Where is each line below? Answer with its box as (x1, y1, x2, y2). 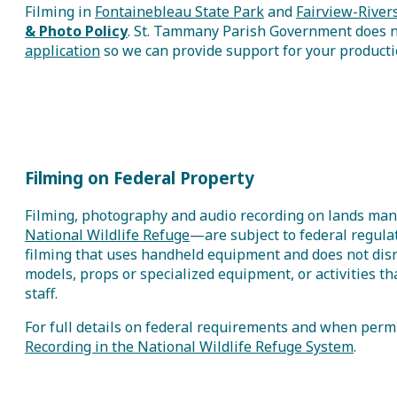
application (25, 40, 100, 60)
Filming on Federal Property (25, 167, 254, 190)
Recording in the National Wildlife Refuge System (25, 337, 354, 356)
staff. (25, 284, 58, 303)
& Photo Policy (25, 20, 128, 41)
